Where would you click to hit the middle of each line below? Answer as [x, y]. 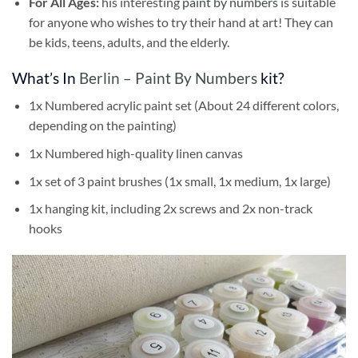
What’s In [46, 78]
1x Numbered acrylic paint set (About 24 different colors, [183, 105]
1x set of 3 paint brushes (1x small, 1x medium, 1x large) [179, 181]
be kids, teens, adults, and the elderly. [129, 42]
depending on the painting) [102, 125]
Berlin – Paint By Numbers [168, 78]
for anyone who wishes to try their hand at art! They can [181, 22]
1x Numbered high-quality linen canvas [135, 153]
